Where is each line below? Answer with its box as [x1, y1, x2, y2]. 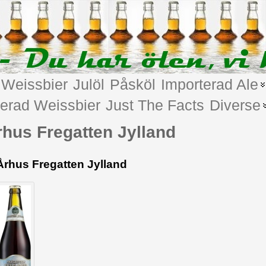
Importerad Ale [160, 76, 258, 93]
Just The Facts [105, 97, 204, 113]
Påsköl [109, 76, 156, 93]
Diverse [209, 97, 261, 113]
